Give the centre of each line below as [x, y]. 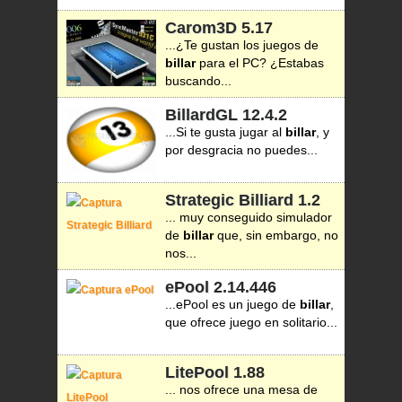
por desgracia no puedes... [241, 150]
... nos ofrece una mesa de [241, 389]
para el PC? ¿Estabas [260, 63]
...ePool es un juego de [232, 304]
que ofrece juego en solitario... [251, 322]
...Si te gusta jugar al [225, 132]
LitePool [197, 372]
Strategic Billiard [229, 200]
